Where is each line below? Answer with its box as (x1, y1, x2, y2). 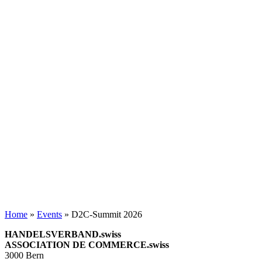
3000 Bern (5, 250, 44, 261)
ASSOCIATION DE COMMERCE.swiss (5, 240, 169, 250)
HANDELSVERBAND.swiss (5, 229, 121, 240)
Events (37, 209, 62, 220)
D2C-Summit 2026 (71, 209, 142, 220)
